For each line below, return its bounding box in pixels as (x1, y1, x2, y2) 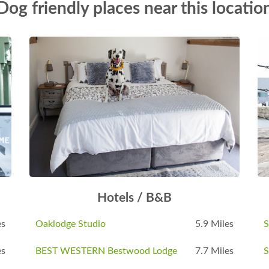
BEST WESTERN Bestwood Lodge (35, 246, 177, 256)
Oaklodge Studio (35, 219, 106, 229)
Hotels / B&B (97, 191, 172, 204)
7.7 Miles (195, 246, 234, 256)
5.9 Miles (195, 219, 234, 229)
